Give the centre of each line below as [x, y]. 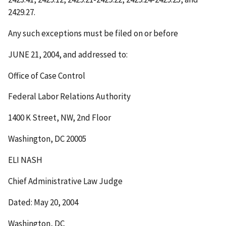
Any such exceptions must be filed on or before [93, 33]
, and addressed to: [93, 54]
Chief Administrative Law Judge [65, 181]
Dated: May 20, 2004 [43, 203]
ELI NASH [25, 160]
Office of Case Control [47, 75]
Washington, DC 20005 [47, 139]
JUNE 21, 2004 [34, 54]
